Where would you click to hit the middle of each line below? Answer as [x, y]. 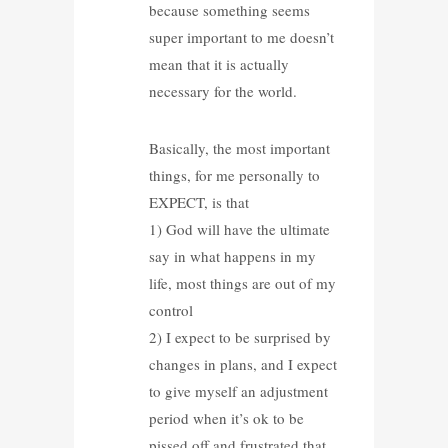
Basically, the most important [239, 147]
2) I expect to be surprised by [239, 336]
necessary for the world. [222, 90]
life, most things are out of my [242, 282]
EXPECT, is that [198, 201]
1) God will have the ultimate [239, 228]
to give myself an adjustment [238, 390]
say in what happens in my [232, 255]
